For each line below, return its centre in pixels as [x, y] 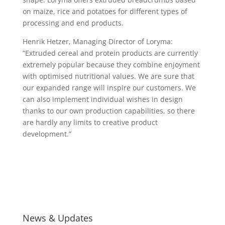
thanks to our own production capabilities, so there [108, 110]
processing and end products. [73, 23]
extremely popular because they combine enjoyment [111, 64]
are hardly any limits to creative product [90, 122]
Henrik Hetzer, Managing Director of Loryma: [97, 41]
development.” [47, 134]
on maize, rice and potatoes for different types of [105, 11]
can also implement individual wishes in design [102, 99]
